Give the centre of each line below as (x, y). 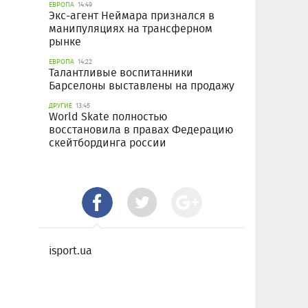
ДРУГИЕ (60, 106)
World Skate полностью (108, 117)
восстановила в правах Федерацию (141, 130)
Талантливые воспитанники (121, 73)
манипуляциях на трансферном (131, 29)
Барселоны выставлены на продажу (142, 86)
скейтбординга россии (108, 143)
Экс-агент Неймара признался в (132, 16)
